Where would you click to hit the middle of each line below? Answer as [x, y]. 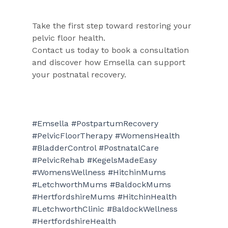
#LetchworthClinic [68, 209]
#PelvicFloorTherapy [72, 135]
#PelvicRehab [58, 160]
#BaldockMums [140, 184]
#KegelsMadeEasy [122, 160]
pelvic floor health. [68, 38]
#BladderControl [64, 148]
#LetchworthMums [69, 184]
